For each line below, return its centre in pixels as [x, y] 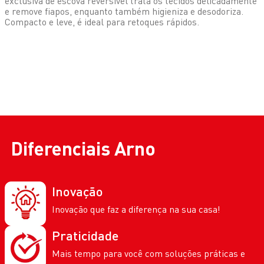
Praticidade [85, 235]
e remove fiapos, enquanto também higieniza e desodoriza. [124, 11]
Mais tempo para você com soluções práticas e [148, 253]
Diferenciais [62, 148]
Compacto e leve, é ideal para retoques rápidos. [102, 22]
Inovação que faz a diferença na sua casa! [136, 209]
